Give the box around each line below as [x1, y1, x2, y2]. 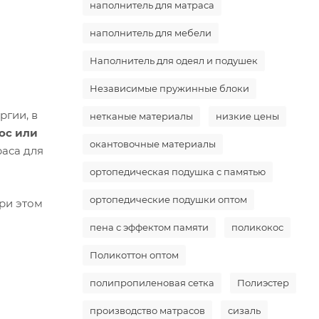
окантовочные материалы [90, 138, 216, 150]
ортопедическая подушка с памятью [90, 166, 266, 177]
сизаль [228, 305, 261, 316]
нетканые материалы [90, 110, 193, 122]
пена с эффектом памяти [90, 221, 209, 233]
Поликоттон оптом [90, 249, 179, 261]
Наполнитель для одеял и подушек [90, 55, 258, 66]
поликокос [231, 221, 283, 233]
